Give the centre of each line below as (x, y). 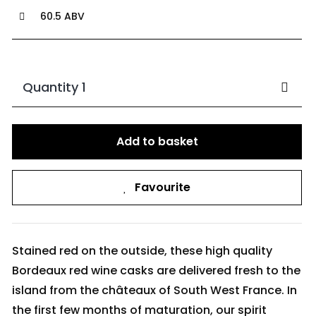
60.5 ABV (63, 16)
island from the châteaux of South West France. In (155, 290)
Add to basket (157, 141)
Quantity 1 (55, 87)
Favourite (163, 187)
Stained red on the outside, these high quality (142, 250)
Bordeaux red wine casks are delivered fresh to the (157, 270)
